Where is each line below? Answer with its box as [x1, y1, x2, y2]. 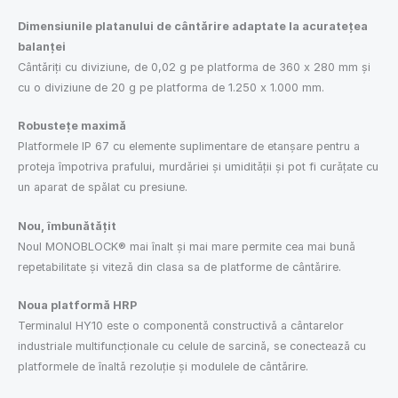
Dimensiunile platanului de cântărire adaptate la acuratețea [18, 19, 368, 33]
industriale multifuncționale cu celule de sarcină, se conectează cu [18, 339, 366, 354]
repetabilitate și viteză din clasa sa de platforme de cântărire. [18, 259, 341, 274]
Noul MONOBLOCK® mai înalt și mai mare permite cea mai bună [18, 239, 355, 253]
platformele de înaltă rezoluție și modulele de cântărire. [18, 360, 308, 374]
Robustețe [18, 119, 78, 133]
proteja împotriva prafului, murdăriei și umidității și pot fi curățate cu [18, 160, 378, 174]
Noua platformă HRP [18, 298, 137, 313]
